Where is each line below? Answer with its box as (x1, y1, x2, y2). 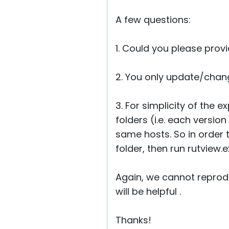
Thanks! (116, 214, 151, 226)
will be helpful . (116, 185, 181, 198)
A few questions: (116, 13, 191, 26)
